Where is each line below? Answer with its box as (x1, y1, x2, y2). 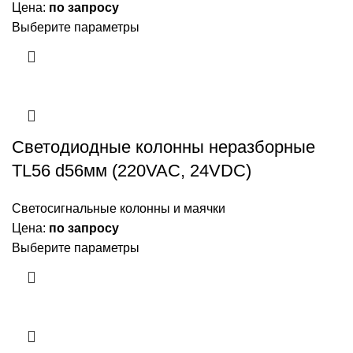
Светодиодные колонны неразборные (12, 137, 315, 158)
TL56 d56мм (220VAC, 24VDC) (12, 161, 251, 181)
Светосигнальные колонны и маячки (12, 202, 225, 216)
